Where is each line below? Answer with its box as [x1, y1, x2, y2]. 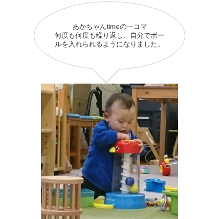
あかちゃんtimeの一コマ [72, 22, 147, 30]
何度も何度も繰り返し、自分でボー [55, 31, 164, 39]
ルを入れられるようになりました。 [55, 40, 164, 48]
